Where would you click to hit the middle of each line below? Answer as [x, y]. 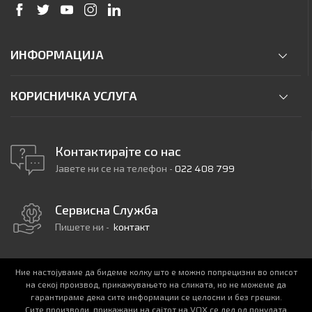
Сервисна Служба [107, 210]
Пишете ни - [84, 227]
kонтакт [132, 227]
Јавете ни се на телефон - [115, 168]
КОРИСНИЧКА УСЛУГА [74, 96]
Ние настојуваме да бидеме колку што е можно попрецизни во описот [156, 272]
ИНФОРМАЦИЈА [57, 55]
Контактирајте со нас [118, 151]
